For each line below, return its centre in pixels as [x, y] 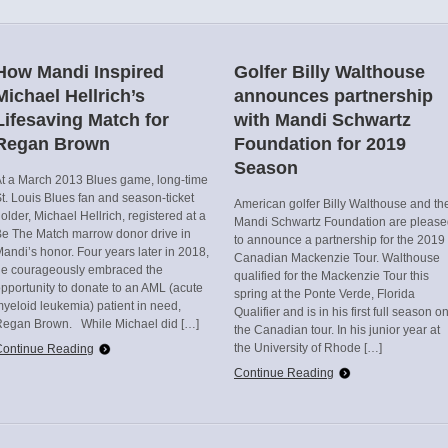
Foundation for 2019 [320, 144]
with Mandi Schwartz [322, 120]
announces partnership [333, 96]
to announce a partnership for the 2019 [339, 240]
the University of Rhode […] [308, 348]
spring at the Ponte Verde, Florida [324, 294]
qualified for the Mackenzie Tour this [331, 276]
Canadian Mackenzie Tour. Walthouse [337, 258]
